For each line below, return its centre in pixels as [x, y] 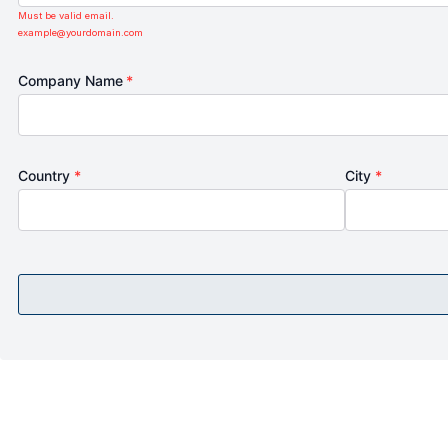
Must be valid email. [66, 16]
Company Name [72, 81]
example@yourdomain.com [80, 33]
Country [46, 176]
